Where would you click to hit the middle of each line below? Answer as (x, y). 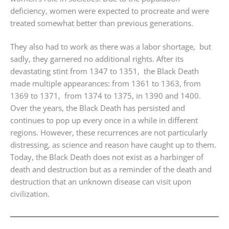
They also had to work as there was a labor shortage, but (111, 47)
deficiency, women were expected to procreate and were (110, 10)
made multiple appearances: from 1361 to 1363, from (106, 84)
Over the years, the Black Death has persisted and (98, 108)
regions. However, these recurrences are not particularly (109, 133)
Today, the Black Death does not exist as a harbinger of (107, 157)
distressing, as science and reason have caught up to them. (113, 145)
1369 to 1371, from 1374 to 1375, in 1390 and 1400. (106, 96)
